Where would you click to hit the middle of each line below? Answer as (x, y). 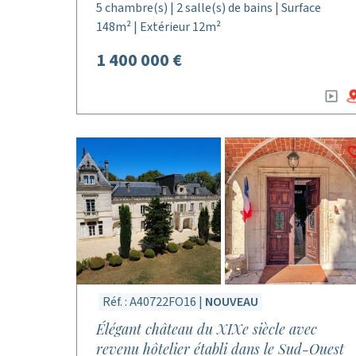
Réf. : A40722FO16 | (154, 302)
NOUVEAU (232, 302)
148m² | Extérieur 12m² (159, 27)
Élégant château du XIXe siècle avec (207, 329)
